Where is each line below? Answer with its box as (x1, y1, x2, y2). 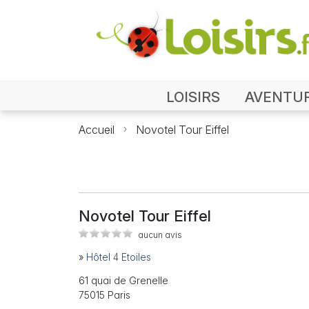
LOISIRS (166, 88, 220, 106)
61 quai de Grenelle (79, 275, 168, 287)
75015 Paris (79, 289, 130, 301)
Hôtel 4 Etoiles (86, 251, 151, 263)
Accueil (79, 123, 114, 137)
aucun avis (138, 230, 182, 241)
